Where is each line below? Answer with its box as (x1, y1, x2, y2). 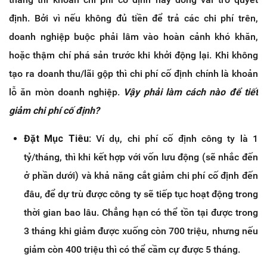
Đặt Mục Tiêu (24, 133, 89, 145)
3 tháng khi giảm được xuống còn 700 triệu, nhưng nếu (24, 225, 258, 237)
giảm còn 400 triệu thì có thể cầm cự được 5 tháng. (24, 244, 240, 256)
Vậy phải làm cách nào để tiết (123, 86, 259, 98)
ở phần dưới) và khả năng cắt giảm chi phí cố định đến (24, 170, 258, 182)
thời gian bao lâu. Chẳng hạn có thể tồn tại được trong (24, 207, 258, 219)
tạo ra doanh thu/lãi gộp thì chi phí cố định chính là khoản (9, 68, 258, 80)
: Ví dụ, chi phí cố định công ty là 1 (88, 133, 259, 145)
